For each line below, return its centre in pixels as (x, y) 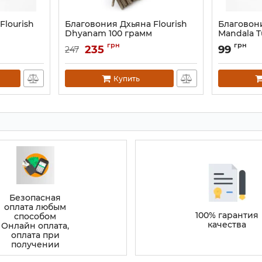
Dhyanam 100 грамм (108, 33)
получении (35, 244)
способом (35, 216)
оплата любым (35, 207)
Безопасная (35, 198)
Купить (126, 78)
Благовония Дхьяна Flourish (126, 24)
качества (227, 225)
